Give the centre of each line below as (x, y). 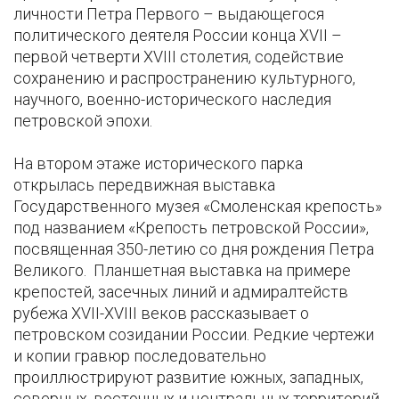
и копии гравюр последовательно (140, 356)
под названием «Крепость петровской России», (191, 228)
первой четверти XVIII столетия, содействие (179, 57)
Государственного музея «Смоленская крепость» (198, 207)
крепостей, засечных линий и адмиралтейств (181, 292)
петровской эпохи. (83, 121)
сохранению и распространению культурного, (184, 78)
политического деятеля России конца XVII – (178, 36)
